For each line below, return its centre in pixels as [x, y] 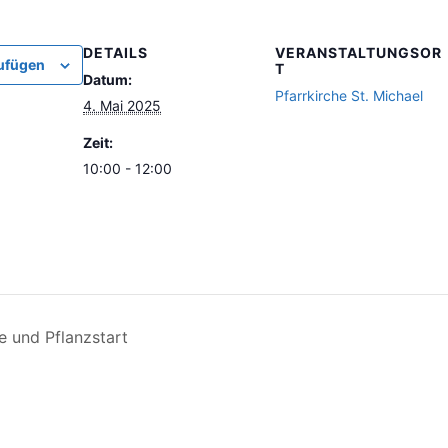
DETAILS [115, 52]
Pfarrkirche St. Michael [349, 95]
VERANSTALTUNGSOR [358, 52]
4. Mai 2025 [122, 105]
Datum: [107, 79]
